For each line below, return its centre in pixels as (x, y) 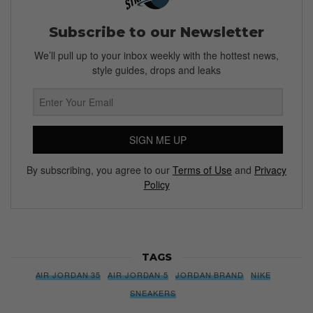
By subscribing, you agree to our (100, 169)
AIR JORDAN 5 (138, 274)
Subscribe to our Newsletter (156, 32)
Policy (156, 184)
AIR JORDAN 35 (68, 274)
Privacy (270, 169)
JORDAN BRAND (210, 274)
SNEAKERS (153, 292)
